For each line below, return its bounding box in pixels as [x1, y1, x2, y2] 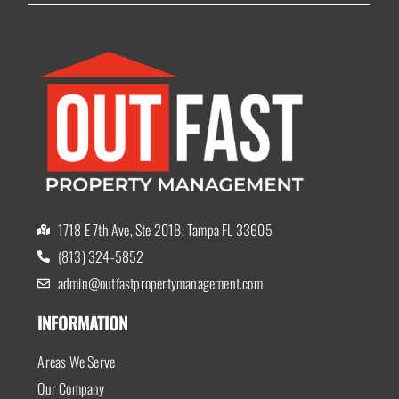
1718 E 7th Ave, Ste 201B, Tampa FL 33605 [57, 218, 273, 240]
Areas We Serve [37, 350, 116, 372]
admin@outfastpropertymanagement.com [57, 272, 266, 294]
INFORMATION [37, 308, 128, 336]
